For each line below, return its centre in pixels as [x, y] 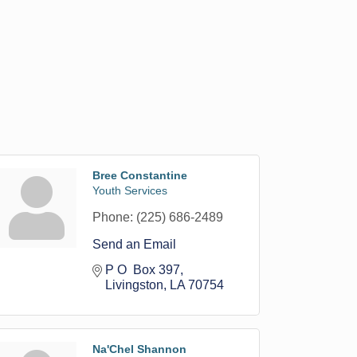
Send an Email [135, 244]
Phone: [113, 217]
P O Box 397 [143, 270]
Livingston [135, 285]
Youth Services [130, 190]
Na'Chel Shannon [140, 349]
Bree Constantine [140, 175]
